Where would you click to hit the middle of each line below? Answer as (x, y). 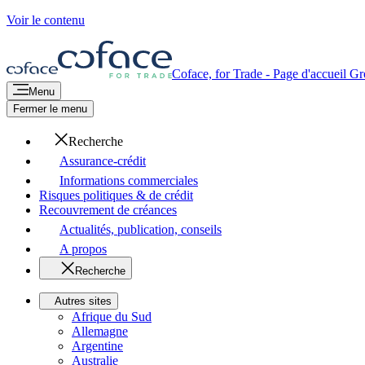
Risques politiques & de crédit (116, 195)
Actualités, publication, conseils (141, 229)
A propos (83, 249)
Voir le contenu (46, 20)
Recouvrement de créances (108, 210)
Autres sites (83, 301)
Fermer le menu (50, 109)
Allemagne (100, 331)
